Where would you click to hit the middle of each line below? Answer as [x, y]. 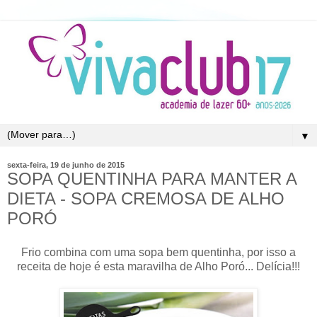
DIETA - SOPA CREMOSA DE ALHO [146, 199]
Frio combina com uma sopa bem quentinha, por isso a [158, 252]
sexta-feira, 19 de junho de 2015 [66, 165]
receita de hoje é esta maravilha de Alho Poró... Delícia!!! [158, 266]
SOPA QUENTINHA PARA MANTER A [152, 179]
